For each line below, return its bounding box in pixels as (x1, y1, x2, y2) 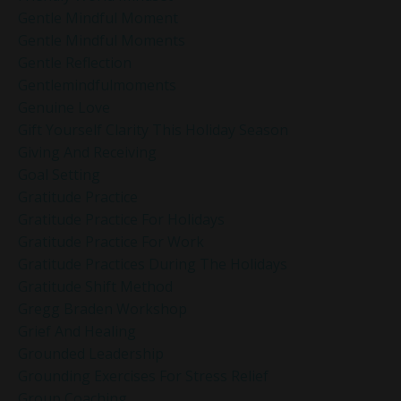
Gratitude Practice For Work (18, 231, 204, 252)
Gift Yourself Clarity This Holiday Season (18, 119, 288, 140)
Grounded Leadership (18, 343, 164, 363)
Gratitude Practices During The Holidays (18, 253, 287, 274)
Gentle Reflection (18, 52, 132, 73)
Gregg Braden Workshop (18, 298, 187, 319)
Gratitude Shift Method (18, 276, 173, 296)
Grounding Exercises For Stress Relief (18, 365, 269, 386)
